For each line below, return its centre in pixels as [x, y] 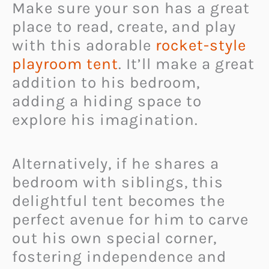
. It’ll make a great [186, 64]
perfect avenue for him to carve [130, 219]
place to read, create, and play [124, 27]
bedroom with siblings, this [118, 182]
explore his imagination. [105, 120]
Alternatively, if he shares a [116, 163]
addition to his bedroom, [106, 83]
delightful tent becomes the [119, 201]
